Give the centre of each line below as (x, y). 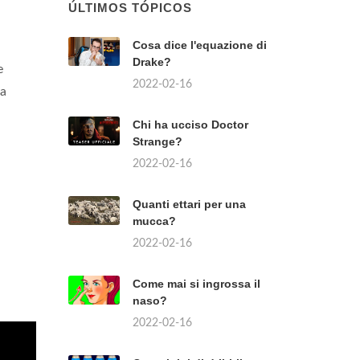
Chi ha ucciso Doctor (190, 125)
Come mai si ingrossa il (196, 284)
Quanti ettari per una (189, 204)
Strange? (157, 141)
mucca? (154, 221)
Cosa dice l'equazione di (200, 45)
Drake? (152, 62)
